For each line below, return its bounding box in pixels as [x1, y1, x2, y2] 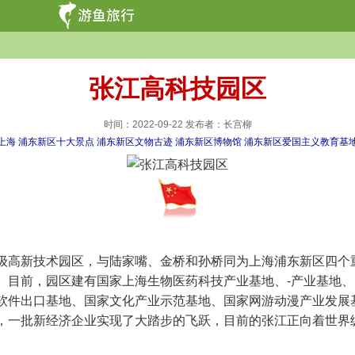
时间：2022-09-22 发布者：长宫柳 [103, 119, 252, 130]
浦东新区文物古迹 [97, 136, 173, 147]
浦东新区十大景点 [18, 136, 94, 147]
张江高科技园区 [89, 74, 266, 103]
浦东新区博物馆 [175, 136, 242, 147]
